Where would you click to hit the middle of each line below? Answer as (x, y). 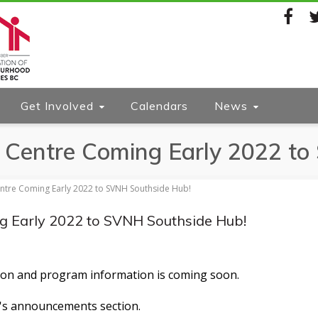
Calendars (159, 106)
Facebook (294, 48)
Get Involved (57, 106)
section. (120, 306)
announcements (55, 306)
